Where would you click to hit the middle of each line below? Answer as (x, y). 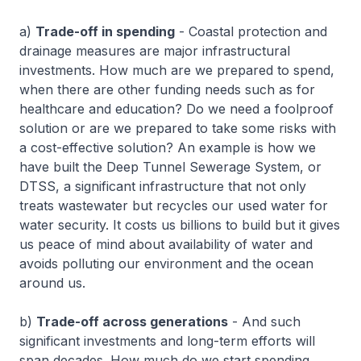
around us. (52, 283)
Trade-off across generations (132, 322)
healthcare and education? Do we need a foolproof (176, 109)
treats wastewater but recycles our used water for (174, 205)
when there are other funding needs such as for (167, 89)
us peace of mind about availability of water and (166, 244)
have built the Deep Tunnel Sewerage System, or (170, 167)
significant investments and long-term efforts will (167, 341)
